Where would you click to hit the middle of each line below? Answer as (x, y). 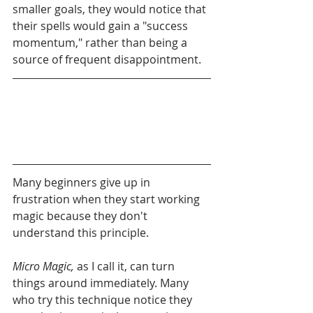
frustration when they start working (108, 199)
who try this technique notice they (104, 299)
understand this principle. (81, 232)
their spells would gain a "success (102, 26)
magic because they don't (81, 216)
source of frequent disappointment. (108, 59)
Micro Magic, (43, 266)
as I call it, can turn (126, 266)
